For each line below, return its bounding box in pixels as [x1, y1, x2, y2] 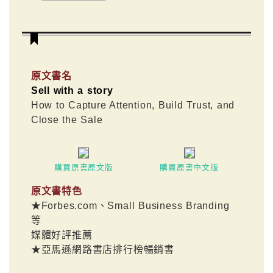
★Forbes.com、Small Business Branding [30, 200, 230, 211]
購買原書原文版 [54, 163, 113, 172]
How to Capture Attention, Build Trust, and [30, 100, 235, 111]
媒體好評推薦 [30, 230, 93, 241]
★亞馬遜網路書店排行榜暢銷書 [30, 244, 175, 255]
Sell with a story [30, 85, 113, 96]
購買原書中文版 [160, 163, 219, 172]
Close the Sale [30, 115, 103, 126]
